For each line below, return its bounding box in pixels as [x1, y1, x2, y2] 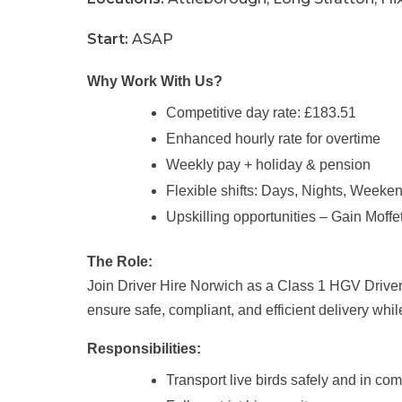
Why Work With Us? [87, 74, 223, 90]
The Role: [87, 254, 153, 270]
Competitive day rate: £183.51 [166, 105, 356, 121]
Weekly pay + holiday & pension [166, 157, 371, 173]
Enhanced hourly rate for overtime [166, 131, 380, 147]
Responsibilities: [87, 341, 201, 357]
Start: [87, 30, 128, 48]
